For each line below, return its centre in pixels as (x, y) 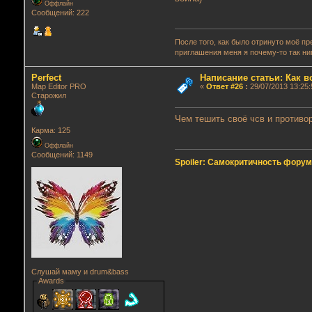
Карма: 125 (50, 131)
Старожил (48, 96)
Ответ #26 (224, 87)
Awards (51, 281)
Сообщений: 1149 (62, 155)
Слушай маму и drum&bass (80, 272)
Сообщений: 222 (60, 13)
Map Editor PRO (58, 87)
